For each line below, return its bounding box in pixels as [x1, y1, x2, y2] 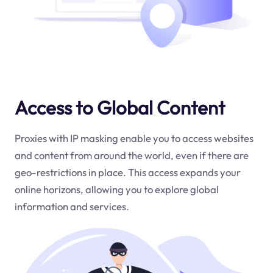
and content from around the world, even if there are [14, 148, 249, 161]
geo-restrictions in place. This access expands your [14, 165, 241, 179]
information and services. [14, 199, 129, 213]
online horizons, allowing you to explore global [14, 182, 219, 196]
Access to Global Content [14, 95, 225, 119]
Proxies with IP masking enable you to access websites [14, 131, 253, 144]
